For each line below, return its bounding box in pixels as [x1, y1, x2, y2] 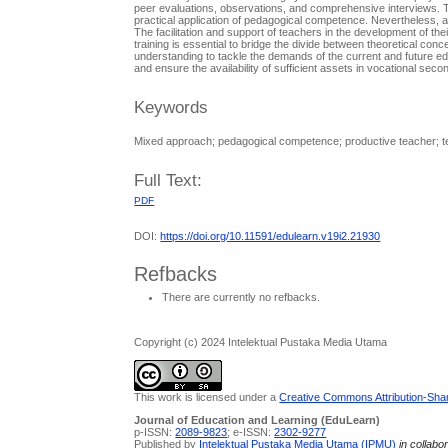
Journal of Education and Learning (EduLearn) [134, 413, 381, 426]
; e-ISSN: [227, 425, 275, 438]
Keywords [134, 98, 209, 118]
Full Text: [134, 171, 203, 191]
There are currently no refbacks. [162, 291, 321, 304]
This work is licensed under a [134, 390, 280, 403]
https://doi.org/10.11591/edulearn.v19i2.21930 [160, 230, 381, 243]
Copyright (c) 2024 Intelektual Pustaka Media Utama [134, 335, 388, 348]
